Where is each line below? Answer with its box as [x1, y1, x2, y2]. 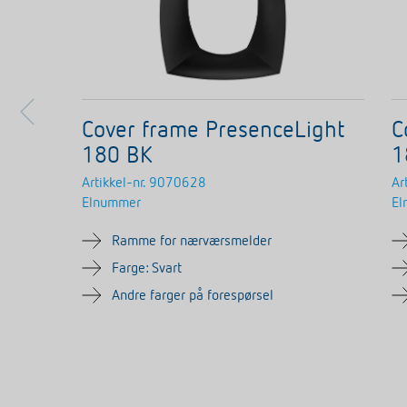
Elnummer [82, 195, 141, 211]
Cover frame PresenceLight [82, 118, 344, 143]
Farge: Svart [112, 261, 182, 276]
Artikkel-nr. [82, 175, 145, 191]
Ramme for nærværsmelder [112, 233, 272, 249]
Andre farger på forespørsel [112, 288, 273, 303]
